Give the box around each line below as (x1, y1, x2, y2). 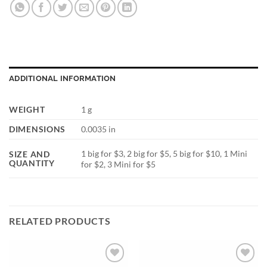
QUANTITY (9, 158, 55, 169)
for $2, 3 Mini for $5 (81, 159, 156, 169)
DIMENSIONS (9, 124, 66, 135)
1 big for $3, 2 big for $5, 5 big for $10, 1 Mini (81, 148, 248, 159)
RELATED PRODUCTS (9, 215, 111, 227)
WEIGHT (9, 104, 45, 115)
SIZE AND (9, 149, 50, 160)
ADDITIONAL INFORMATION (9, 74, 116, 83)
